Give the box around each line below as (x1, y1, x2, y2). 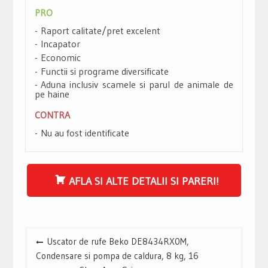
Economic (40, 51, 81, 63)
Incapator (40, 38, 80, 50)
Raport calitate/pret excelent (40, 24, 160, 36)
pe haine (34, 88, 69, 100)
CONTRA (34, 109, 70, 121)
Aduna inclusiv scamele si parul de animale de (40, 78, 233, 91)
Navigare (24, 227, 71, 242)
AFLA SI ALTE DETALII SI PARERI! (68, 174, 219, 188)
